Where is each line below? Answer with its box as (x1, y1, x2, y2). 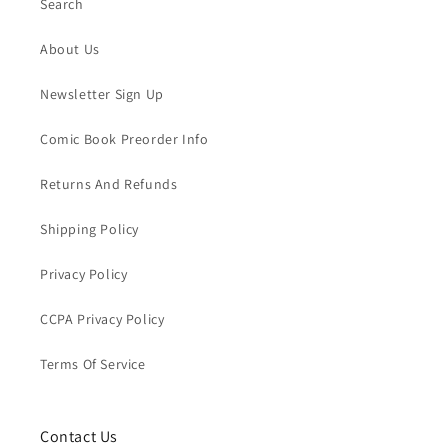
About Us (40, 39, 100, 58)
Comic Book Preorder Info (40, 129, 209, 148)
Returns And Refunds (40, 174, 178, 193)
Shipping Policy (40, 219, 139, 238)
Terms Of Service (40, 354, 146, 373)
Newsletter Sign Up (40, 84, 164, 103)
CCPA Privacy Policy (40, 309, 165, 328)
